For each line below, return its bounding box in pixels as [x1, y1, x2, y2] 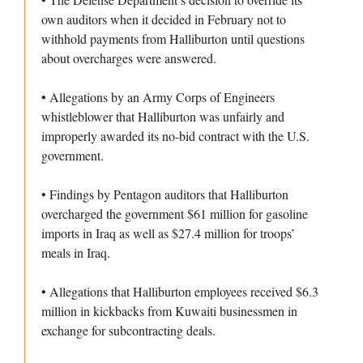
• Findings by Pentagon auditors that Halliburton [41, 186, 288, 203]
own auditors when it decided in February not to [41, 11, 286, 28]
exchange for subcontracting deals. [41, 322, 216, 340]
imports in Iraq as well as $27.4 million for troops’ [41, 224, 295, 242]
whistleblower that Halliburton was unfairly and [41, 108, 284, 126]
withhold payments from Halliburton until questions [41, 30, 305, 48]
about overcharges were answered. [41, 49, 216, 67]
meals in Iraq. [41, 244, 110, 262]
